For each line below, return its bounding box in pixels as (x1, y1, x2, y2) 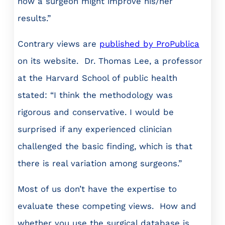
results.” (18, 13, 51, 24)
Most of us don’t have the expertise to (18, 183, 177, 194)
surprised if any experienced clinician (18, 124, 172, 135)
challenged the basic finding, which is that (18, 141, 192, 152)
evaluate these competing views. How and (18, 200, 196, 211)
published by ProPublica (99, 39, 199, 49)
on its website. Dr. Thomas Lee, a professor (18, 56, 202, 66)
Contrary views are (18, 39, 99, 49)
